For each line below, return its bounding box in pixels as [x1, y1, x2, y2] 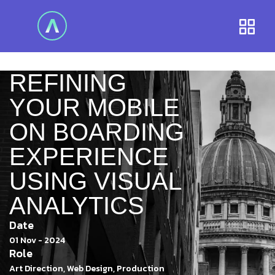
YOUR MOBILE [9, 93, 180, 121]
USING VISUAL [9, 167, 181, 195]
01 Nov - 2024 [9, 233, 65, 247]
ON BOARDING [9, 118, 184, 145]
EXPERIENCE [9, 142, 169, 170]
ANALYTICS [9, 192, 144, 219]
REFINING [9, 69, 126, 96]
